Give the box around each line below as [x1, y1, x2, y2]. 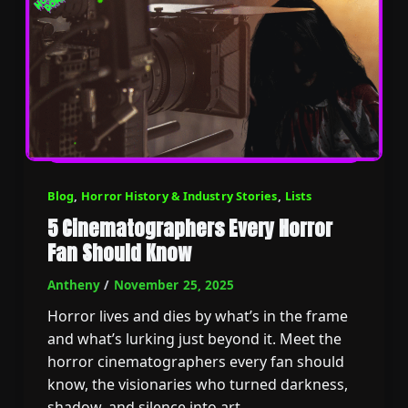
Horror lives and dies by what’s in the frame [46, 305, 348, 326]
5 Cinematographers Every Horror [46, 212, 332, 243]
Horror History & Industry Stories [81, 188, 278, 205]
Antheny [46, 277, 105, 294]
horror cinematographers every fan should [46, 351, 344, 372]
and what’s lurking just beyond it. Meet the [46, 328, 342, 349]
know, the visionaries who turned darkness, [46, 373, 348, 394]
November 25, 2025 [113, 277, 235, 294]
